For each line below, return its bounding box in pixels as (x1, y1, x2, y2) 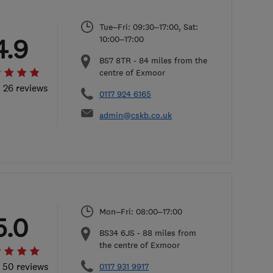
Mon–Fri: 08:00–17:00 (99, 206, 182, 217)
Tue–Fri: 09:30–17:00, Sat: (99, 21, 198, 32)
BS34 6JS (99, 227, 135, 238)
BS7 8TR (99, 55, 131, 66)
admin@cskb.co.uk (99, 110, 172, 121)
